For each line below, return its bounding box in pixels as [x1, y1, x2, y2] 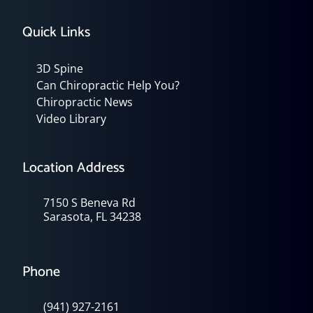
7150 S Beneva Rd [43, 194, 136, 210]
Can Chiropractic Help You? [36, 77, 180, 93]
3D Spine [36, 60, 83, 76]
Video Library [36, 110, 106, 126]
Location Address [22, 156, 124, 180]
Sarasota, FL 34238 [43, 208, 141, 224]
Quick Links [22, 20, 90, 44]
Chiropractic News [36, 94, 133, 110]
